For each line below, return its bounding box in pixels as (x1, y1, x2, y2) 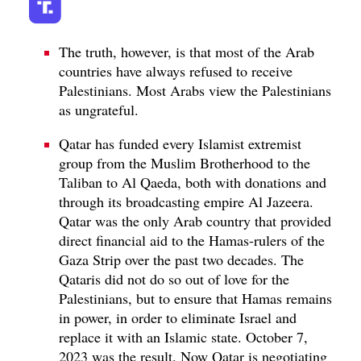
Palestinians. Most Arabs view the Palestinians (59, 80, 331, 100)
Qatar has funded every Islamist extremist (59, 133, 301, 153)
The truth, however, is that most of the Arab (59, 41, 314, 61)
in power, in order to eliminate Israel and (59, 307, 297, 327)
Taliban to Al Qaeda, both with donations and (59, 172, 326, 192)
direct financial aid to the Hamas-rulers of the (59, 230, 325, 250)
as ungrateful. (59, 99, 139, 119)
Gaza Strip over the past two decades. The (59, 249, 304, 269)
